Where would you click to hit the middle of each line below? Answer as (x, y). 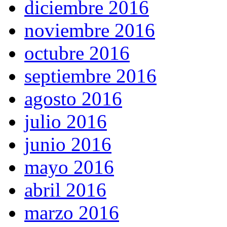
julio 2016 (66, 122)
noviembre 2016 (90, 30)
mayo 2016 (69, 167)
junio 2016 (68, 144)
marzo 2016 (72, 213)
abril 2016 (65, 190)
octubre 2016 (77, 53)
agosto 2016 (73, 99)
